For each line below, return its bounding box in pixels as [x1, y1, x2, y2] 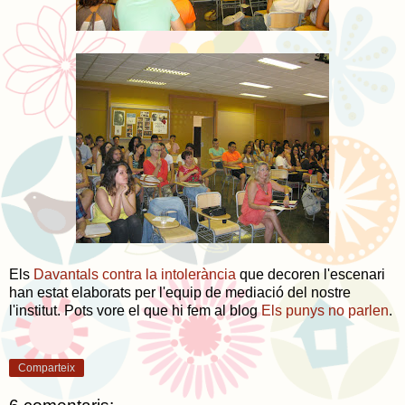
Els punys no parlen [261, 302, 389, 318]
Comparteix [18, 361, 75, 374]
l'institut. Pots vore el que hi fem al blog [9, 302, 261, 318]
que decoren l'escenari [236, 266, 385, 282]
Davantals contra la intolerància [33, 266, 236, 282]
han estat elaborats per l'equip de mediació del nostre [9, 284, 351, 300]
